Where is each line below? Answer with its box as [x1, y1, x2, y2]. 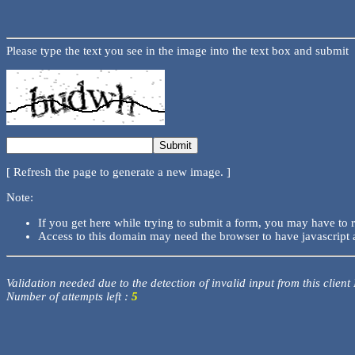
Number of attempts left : [6, 289, 132, 303]
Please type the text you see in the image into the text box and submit [6, 44, 349, 58]
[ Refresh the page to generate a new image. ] [6, 166, 231, 179]
